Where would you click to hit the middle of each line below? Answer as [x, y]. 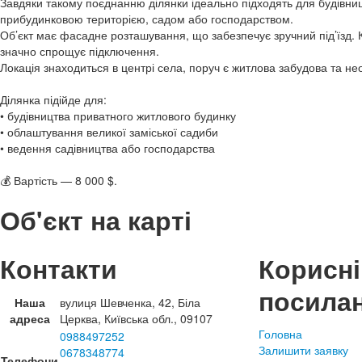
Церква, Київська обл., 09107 [136, 318]
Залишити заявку [303, 350]
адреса [29, 318]
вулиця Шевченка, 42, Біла [130, 302]
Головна [280, 334]
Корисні [309, 269]
